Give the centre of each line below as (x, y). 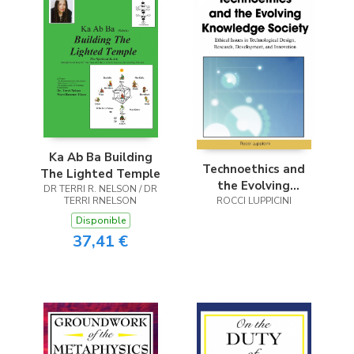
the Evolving (254, 185)
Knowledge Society (254, 202)
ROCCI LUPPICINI (254, 200)
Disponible (100, 220)
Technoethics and (254, 169)
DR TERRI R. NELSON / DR (100, 188)
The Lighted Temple (100, 173)
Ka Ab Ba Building (100, 157)
